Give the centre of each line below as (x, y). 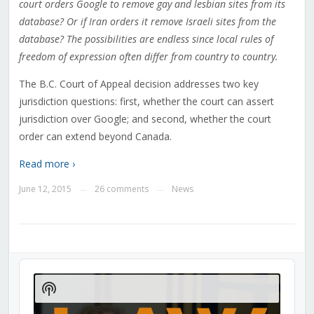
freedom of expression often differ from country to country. (148, 57)
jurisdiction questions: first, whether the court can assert (146, 102)
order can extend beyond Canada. (95, 137)
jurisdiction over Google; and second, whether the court (145, 119)
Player (34, 279)
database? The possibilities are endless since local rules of (146, 39)
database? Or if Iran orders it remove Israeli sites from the (147, 22)
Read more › (47, 164)
